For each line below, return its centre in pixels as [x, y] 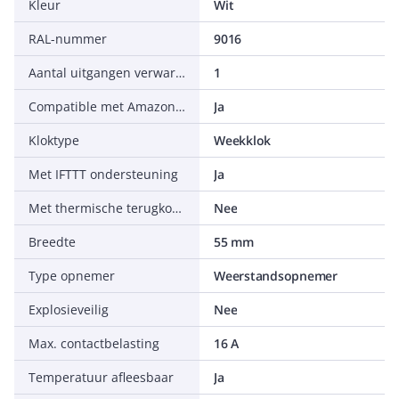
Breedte [52, 242]
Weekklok [242, 140]
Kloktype [54, 140]
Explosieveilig [69, 309]
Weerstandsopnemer [276, 276]
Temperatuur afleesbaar [101, 377]
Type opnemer [72, 276]
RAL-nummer [68, 39]
